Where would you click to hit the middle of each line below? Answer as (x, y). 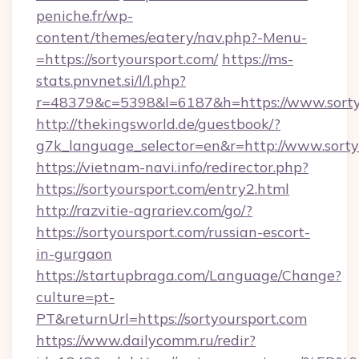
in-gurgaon (74, 254)
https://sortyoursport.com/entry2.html (163, 189)
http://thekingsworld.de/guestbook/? (158, 124)
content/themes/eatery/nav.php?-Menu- (171, 37)
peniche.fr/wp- (85, 16)
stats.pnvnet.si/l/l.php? (111, 81)
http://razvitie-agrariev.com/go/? (144, 210)
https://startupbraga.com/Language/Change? (189, 275)
